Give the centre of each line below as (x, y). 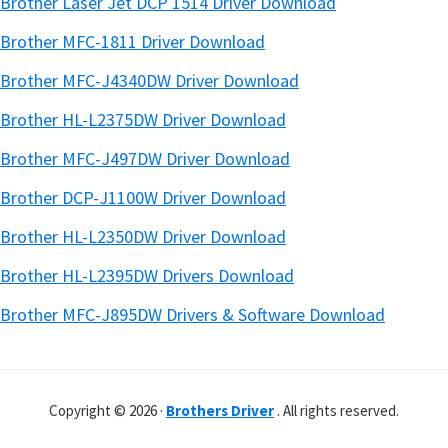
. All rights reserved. (336, 410)
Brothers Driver (220, 410)
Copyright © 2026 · (107, 410)
